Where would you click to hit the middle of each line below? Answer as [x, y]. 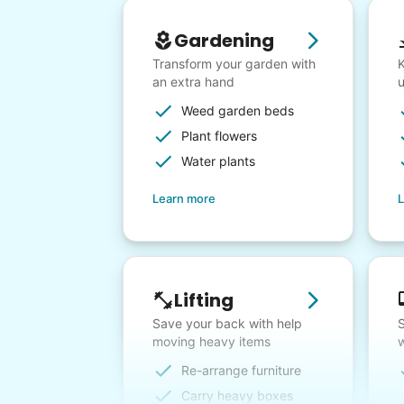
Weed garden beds [238, 111]
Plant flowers [219, 136]
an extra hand [193, 82]
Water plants [218, 161]
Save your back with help [227, 324]
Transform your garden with [234, 64]
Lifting [204, 301]
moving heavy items [211, 342]
